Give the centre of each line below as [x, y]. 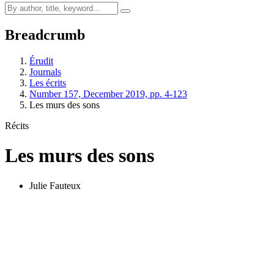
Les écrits [48, 83]
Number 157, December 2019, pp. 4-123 [108, 94]
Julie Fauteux [55, 185]
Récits [17, 125]
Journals [45, 72]
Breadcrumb [45, 35]
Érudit [41, 61]
